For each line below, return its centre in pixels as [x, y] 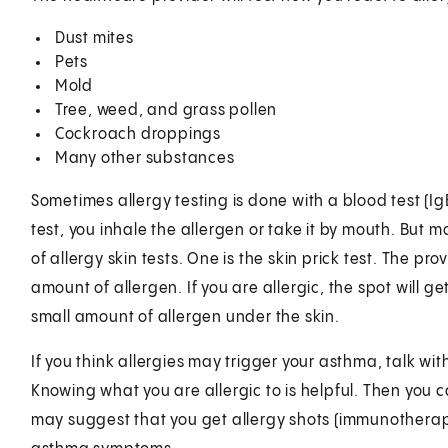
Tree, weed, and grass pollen [166, 110]
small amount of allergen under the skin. [185, 317]
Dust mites [94, 38]
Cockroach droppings [137, 134]
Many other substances [144, 158]
